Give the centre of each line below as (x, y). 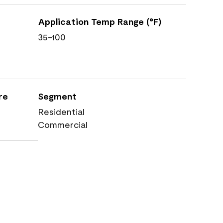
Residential (61, 111)
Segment (57, 96)
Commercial (63, 124)
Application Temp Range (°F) (100, 21)
